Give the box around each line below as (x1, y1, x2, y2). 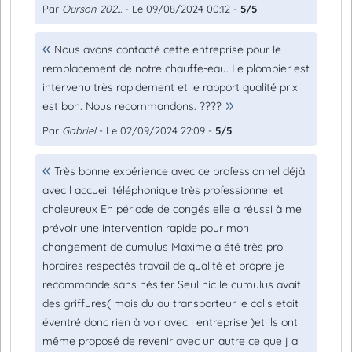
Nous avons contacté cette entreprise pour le (54, 42, 281, 57)
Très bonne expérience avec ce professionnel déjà (54, 164, 305, 178)
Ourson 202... (62, 2, 122, 15)
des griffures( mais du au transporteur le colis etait (42, 296, 299, 310)
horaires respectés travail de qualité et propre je (42, 258, 284, 273)
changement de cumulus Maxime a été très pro (42, 240, 283, 254)
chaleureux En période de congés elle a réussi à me (42, 202, 302, 216)
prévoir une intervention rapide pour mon (42, 221, 249, 235)
